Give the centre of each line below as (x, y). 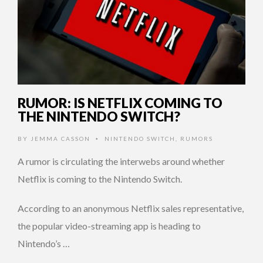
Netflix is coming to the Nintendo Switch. (100, 179)
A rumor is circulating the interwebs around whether (121, 161)
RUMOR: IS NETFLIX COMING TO (120, 103)
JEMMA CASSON (60, 139)
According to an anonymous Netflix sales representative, (131, 208)
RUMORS (197, 139)
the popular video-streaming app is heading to (109, 226)
